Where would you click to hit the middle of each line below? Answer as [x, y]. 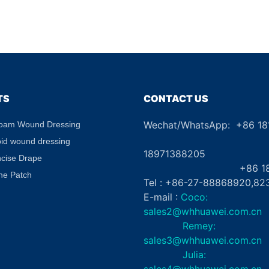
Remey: [180, 225]
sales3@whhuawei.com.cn [203, 240]
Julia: [175, 254]
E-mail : [161, 197]
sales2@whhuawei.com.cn [203, 211]
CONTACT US [176, 98]
